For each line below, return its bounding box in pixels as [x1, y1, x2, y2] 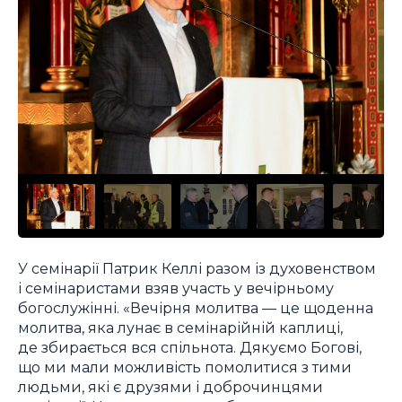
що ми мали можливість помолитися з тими [18, 357, 352, 376]
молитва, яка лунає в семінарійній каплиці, [18, 318, 343, 336]
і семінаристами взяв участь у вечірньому [18, 278, 334, 297]
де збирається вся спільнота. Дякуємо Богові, [18, 337, 362, 356]
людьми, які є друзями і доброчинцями [18, 377, 323, 396]
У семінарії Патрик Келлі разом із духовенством [18, 258, 376, 277]
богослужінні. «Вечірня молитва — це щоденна [18, 298, 373, 317]
